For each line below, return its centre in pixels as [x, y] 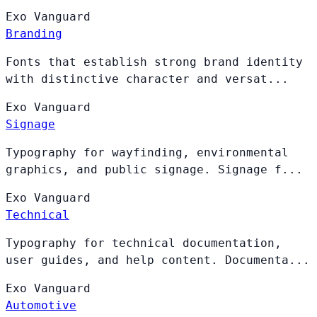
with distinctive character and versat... [147, 79]
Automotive [41, 305]
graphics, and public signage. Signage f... [154, 169]
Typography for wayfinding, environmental [147, 152]
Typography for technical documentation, [144, 243]
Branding [34, 33]
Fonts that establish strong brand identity [154, 62]
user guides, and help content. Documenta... [158, 260]
